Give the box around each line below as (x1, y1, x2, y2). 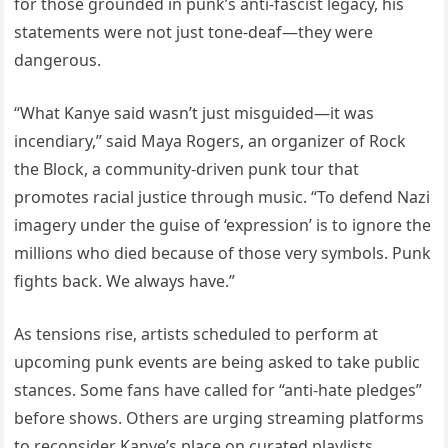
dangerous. (14, 49, 102, 72)
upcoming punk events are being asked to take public (14, 351, 421, 374)
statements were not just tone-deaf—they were (14, 21, 374, 44)
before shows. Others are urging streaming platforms (14, 407, 425, 430)
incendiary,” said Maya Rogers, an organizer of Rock (14, 130, 407, 153)
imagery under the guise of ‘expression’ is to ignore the (14, 214, 432, 237)
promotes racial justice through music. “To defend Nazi (14, 186, 431, 209)
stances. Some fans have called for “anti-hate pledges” (14, 379, 423, 402)
